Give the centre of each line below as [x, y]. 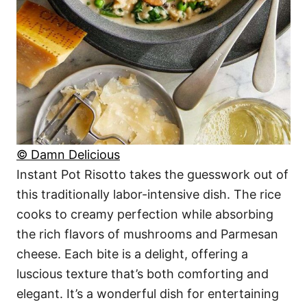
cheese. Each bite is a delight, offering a [132, 254]
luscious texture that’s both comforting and [143, 273]
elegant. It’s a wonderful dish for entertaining [148, 293]
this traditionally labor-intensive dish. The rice [149, 194]
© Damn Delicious [68, 154]
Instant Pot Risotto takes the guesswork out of [152, 174]
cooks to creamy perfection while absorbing [145, 214]
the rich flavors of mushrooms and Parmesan [147, 234]
